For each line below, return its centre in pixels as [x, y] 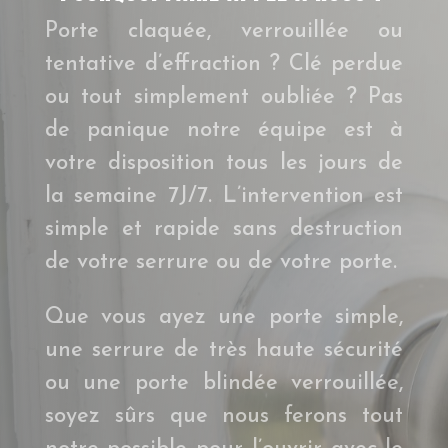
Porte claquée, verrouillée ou [224, 32]
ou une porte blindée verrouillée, [224, 384]
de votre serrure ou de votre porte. [220, 263]
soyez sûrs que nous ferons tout [224, 417]
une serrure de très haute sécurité [224, 351]
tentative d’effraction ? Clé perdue [224, 65]
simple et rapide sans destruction [224, 230]
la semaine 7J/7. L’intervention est [224, 197]
